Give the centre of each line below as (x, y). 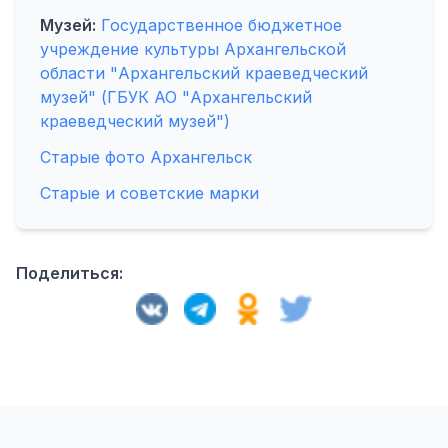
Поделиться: (69, 273)
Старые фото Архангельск (146, 157)
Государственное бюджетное (221, 25)
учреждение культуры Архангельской (193, 49)
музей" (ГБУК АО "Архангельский (176, 97)
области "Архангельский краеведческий (204, 73)
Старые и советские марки (149, 193)
